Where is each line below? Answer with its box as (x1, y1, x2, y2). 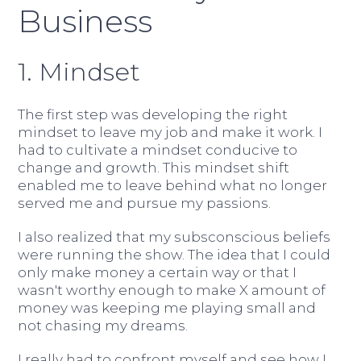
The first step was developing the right (18, 106, 288, 122)
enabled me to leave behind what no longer (18, 176, 328, 193)
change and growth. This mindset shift (18, 159, 290, 176)
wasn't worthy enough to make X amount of (18, 281, 326, 298)
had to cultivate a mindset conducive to (18, 141, 298, 158)
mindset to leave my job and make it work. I (18, 123, 323, 140)
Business (18, 2, 153, 40)
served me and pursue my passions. (18, 194, 272, 211)
